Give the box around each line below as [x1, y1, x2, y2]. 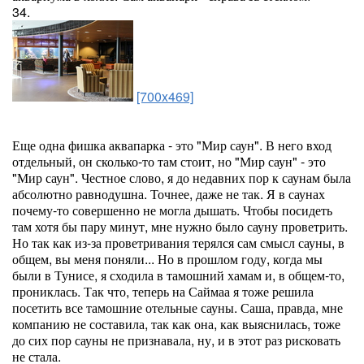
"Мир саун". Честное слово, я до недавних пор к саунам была [12, 168, 351, 187]
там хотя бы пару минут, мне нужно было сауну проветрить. [12, 217, 348, 236]
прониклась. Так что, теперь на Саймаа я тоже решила [12, 282, 314, 301]
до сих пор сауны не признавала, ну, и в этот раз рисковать [12, 331, 340, 349]
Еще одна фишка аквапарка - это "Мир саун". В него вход [12, 136, 331, 154]
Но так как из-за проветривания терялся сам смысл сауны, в [12, 233, 344, 252]
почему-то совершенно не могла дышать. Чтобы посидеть [12, 201, 332, 219]
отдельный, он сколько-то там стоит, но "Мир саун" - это [12, 152, 326, 171]
